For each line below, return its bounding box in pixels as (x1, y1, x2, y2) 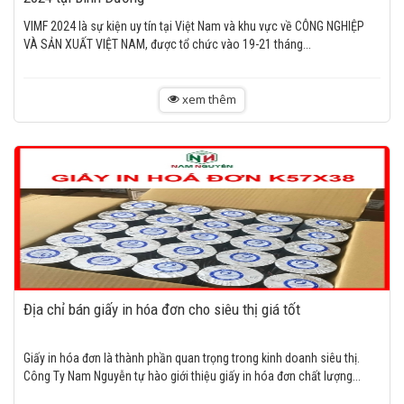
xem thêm (179, 91, 236, 107)
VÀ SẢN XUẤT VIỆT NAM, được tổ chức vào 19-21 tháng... (23, 37, 311, 51)
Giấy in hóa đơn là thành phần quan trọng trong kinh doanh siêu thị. (23, 351, 360, 365)
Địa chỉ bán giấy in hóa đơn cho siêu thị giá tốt (23, 300, 300, 318)
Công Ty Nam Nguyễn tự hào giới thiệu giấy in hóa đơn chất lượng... (23, 369, 361, 383)
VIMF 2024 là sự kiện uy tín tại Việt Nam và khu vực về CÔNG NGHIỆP (23, 19, 364, 33)
